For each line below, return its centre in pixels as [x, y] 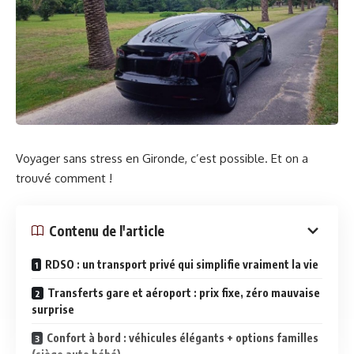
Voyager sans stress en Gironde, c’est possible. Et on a [162, 158]
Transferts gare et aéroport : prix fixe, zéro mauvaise [184, 293]
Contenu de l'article [107, 230]
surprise [53, 310]
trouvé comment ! [64, 178]
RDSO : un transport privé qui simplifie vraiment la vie [182, 265]
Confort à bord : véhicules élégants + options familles [183, 338]
